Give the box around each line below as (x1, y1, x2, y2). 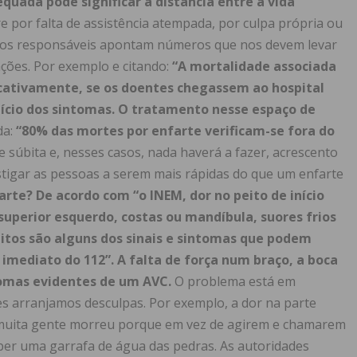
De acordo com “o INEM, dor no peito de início (36, 186, 324, 205)
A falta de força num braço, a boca (117, 251, 338, 269)
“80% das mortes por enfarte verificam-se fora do (16, 122, 335, 140)
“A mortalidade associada (172, 57, 336, 76)
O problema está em (175, 273, 296, 291)
